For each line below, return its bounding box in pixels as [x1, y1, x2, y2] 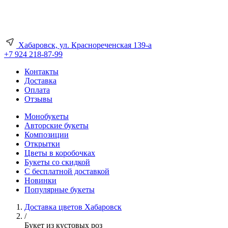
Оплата [24, 85, 50, 94]
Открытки [24, 139, 60, 148]
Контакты [24, 67, 59, 76]
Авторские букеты [24, 121, 89, 130]
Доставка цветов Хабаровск [24, 203, 122, 211]
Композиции [24, 130, 69, 139]
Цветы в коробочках [24, 149, 95, 157]
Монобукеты [24, 112, 69, 121]
